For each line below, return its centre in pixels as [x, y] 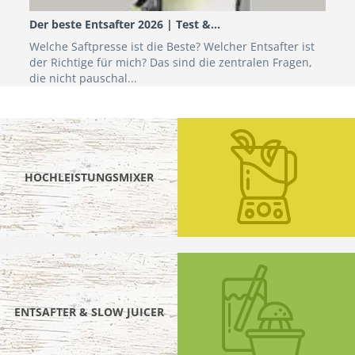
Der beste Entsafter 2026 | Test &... [125, 25]
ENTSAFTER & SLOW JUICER [89, 311]
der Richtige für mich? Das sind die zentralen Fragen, [171, 62]
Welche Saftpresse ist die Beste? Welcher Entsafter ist [172, 46]
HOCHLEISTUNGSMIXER [89, 177]
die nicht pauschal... [84, 78]
